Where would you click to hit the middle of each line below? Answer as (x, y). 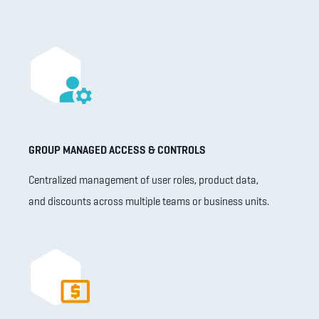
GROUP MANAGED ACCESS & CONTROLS (117, 151)
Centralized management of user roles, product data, (143, 181)
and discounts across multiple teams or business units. (149, 202)
